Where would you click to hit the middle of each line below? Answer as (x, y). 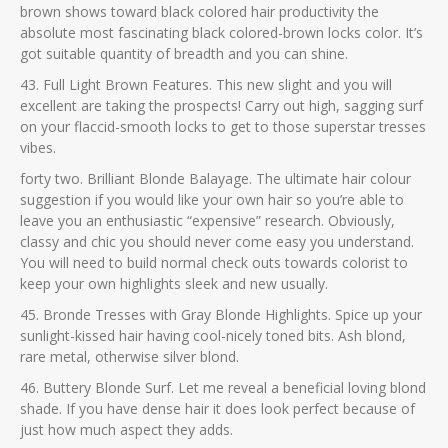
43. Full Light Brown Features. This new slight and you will (206, 84)
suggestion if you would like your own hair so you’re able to (212, 199)
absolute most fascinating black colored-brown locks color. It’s (221, 32)
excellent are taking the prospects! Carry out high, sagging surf (221, 105)
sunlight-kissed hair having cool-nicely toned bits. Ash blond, (213, 335)
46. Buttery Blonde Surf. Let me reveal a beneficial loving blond (223, 387)
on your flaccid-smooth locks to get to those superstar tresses (223, 126)
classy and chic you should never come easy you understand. (217, 241)
